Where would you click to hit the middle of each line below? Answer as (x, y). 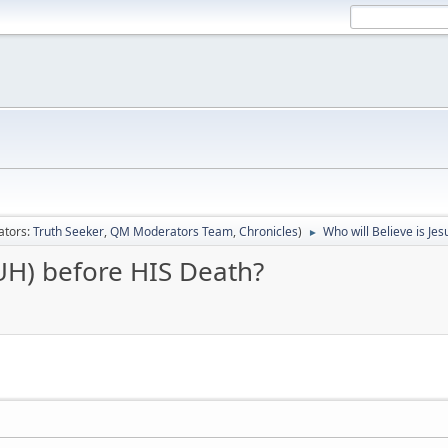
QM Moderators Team (171, 231)
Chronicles (268, 231)
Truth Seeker (68, 231)
